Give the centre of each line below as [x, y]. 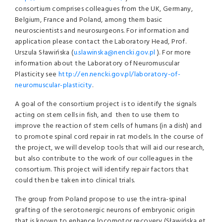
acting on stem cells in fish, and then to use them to [97, 115]
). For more [173, 53]
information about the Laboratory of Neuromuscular [97, 64]
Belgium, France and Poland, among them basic [89, 20]
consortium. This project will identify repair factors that [102, 170]
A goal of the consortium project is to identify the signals [106, 104]
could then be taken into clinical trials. [75, 181]
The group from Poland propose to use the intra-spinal [101, 199]
